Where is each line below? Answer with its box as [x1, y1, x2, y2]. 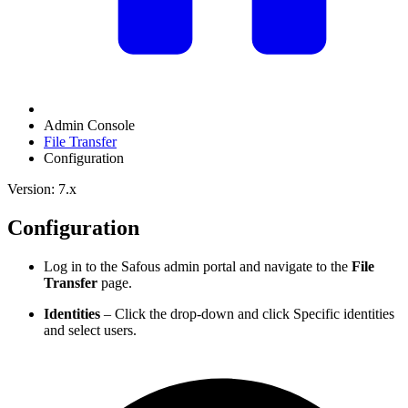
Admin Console [44, 117, 135, 133]
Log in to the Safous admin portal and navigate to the [44, 258, 352, 274]
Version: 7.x [7, 181, 76, 197]
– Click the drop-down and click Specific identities [100, 305, 394, 321]
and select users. [44, 321, 137, 338]
